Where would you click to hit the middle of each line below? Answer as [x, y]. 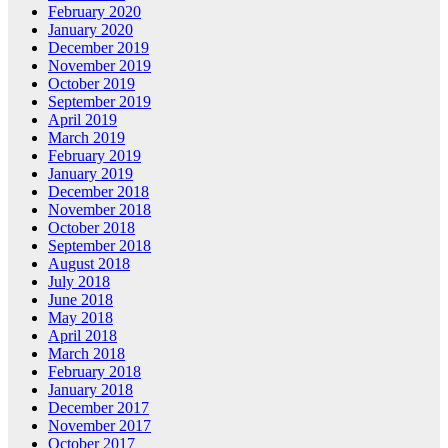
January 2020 [90, 30]
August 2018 [89, 264]
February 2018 [94, 372]
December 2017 [98, 408]
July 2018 [79, 282]
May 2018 [80, 318]
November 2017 [99, 426]
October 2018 [91, 228]
